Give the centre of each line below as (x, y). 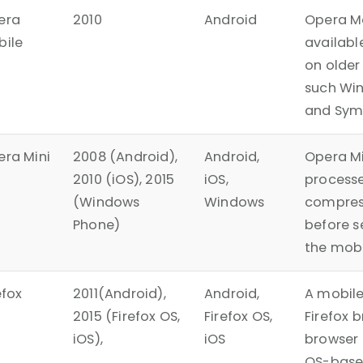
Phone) (97, 225)
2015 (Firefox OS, (127, 317)
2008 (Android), (125, 157)
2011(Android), (120, 294)
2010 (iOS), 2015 (124, 180)
